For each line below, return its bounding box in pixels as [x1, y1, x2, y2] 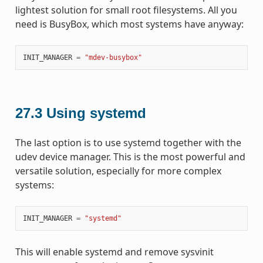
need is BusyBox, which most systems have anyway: [15, 17, 244, 31]
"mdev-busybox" [84, 53, 142, 62]
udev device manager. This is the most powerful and [15, 150, 245, 163]
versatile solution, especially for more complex [15, 164, 221, 177]
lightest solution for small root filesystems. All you [15, 3, 237, 16]
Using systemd [46, 104, 146, 121]
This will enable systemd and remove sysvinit [15, 245, 214, 258]
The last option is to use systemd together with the [15, 136, 241, 149]
